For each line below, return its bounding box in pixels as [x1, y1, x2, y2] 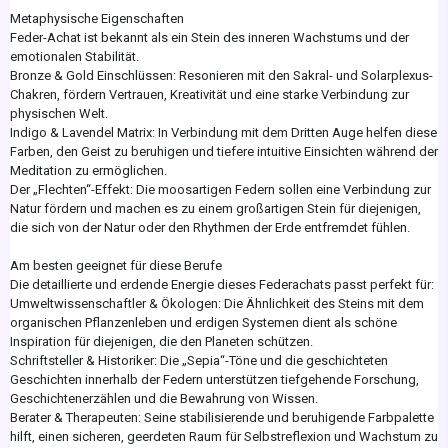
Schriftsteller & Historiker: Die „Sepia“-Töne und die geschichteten [10, 352, 388, 368]
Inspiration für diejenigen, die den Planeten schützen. [10, 333, 313, 349]
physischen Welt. [10, 105, 108, 121]
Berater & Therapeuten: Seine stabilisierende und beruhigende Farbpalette [10, 409, 434, 425]
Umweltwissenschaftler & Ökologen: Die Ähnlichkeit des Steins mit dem [10, 295, 424, 311]
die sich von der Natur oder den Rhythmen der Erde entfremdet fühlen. [10, 219, 410, 235]
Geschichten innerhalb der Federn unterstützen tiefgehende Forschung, [10, 371, 419, 387]
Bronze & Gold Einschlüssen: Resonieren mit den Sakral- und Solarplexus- [10, 67, 433, 83]
